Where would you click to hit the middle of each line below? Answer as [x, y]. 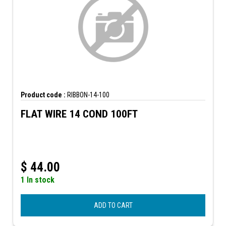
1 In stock [38, 180]
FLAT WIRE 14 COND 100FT [79, 114]
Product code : [43, 95]
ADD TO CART [113, 205]
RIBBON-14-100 [88, 95]
